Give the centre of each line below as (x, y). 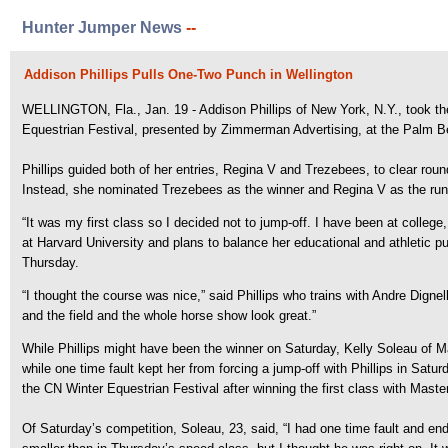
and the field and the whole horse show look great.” (169, 315)
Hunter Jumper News (102, 27)
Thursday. (50, 262)
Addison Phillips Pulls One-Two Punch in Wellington (188, 74)
